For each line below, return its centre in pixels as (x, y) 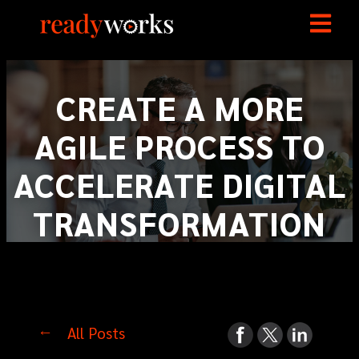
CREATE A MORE (179, 107)
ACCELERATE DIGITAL (179, 184)
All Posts (96, 333)
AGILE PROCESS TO (179, 146)
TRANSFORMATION (179, 223)
